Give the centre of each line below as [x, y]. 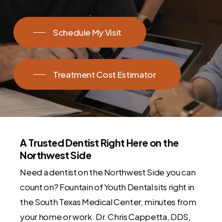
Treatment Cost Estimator [104, 75]
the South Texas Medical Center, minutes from [108, 202]
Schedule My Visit [87, 32]
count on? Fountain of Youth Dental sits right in [107, 187]
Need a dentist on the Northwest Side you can [108, 172]
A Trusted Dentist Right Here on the [99, 143]
